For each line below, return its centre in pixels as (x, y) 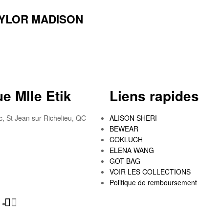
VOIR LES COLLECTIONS (150, 172)
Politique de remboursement (153, 183)
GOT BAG (125, 161)
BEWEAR (124, 129)
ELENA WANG (132, 150)
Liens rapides (154, 96)
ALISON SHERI (133, 118)
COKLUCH (126, 140)
